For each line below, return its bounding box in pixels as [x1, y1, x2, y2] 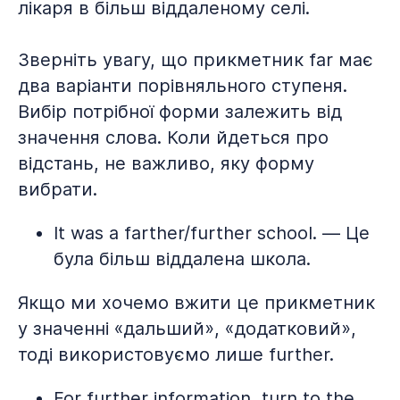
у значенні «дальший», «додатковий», [18, 318, 356, 339]
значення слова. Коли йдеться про [18, 127, 329, 148]
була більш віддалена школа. [54, 248, 311, 270]
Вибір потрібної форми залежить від [18, 101, 342, 122]
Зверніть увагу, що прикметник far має [18, 49, 373, 71]
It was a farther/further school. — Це [54, 222, 370, 244]
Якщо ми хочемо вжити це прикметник [18, 292, 375, 313]
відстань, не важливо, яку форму [18, 153, 314, 174]
